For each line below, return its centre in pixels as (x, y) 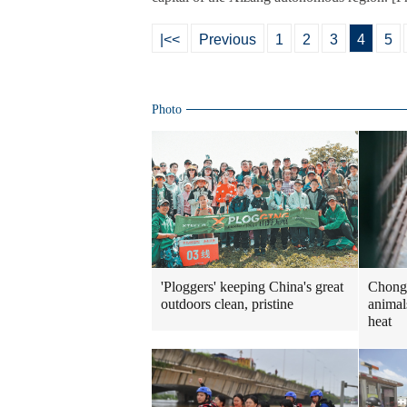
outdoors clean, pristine (227, 304)
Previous (228, 40)
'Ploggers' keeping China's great (252, 287)
